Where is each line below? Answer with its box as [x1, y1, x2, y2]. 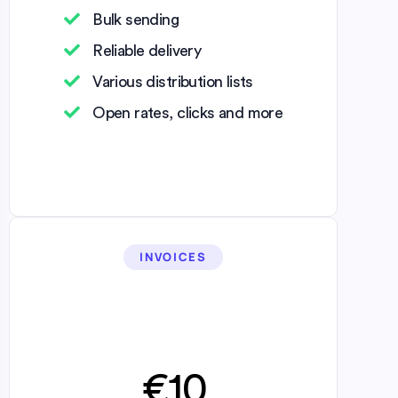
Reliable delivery [92, 42, 202, 59]
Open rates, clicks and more [92, 104, 283, 121]
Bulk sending [92, 11, 179, 28]
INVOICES [139, 248, 207, 265]
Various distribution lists [92, 73, 253, 90]
